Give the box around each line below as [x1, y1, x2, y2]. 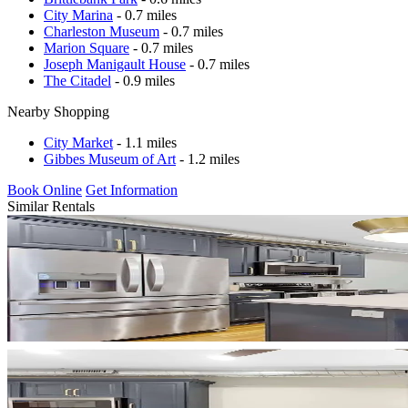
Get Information [86, 181, 178, 198]
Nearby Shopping [7, 103, 109, 119]
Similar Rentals [7, 198, 95, 214]
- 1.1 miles [113, 134, 177, 150]
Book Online [7, 181, 82, 198]
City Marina [44, 6, 113, 23]
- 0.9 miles [111, 72, 175, 88]
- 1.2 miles [176, 150, 240, 167]
